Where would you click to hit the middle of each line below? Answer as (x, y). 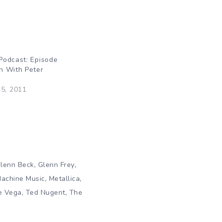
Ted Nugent (45, 192)
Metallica (64, 178)
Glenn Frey (56, 165)
